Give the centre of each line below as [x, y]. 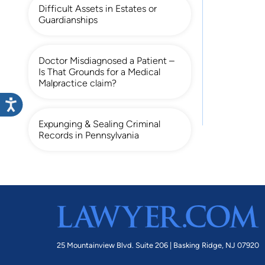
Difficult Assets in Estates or [98, 8]
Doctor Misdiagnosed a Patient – [106, 60]
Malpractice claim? [77, 83]
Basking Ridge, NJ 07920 [216, 245]
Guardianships [68, 20]
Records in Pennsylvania [89, 135]
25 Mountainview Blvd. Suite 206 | [115, 245]
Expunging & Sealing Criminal [99, 124]
